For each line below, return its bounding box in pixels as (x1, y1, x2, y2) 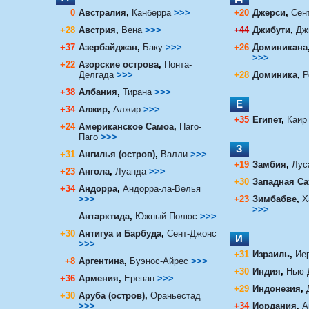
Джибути (252, 24, 290, 35)
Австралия (78, 7, 126, 18)
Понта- (163, 59, 192, 70)
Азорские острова (78, 59, 159, 70)
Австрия (78, 24, 116, 35)
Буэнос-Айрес (129, 255, 188, 266)
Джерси (252, 7, 286, 18)
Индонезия (252, 283, 301, 294)
